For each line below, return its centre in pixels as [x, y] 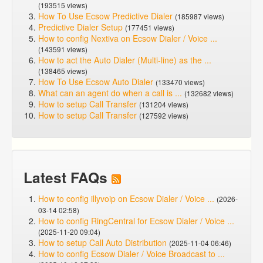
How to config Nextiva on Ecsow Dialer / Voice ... [128, 38]
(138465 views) [63, 71]
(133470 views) [180, 82]
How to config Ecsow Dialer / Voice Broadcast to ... [131, 254]
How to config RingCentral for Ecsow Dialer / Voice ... [136, 221]
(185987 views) [200, 16]
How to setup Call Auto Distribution [102, 242]
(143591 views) [63, 49]
